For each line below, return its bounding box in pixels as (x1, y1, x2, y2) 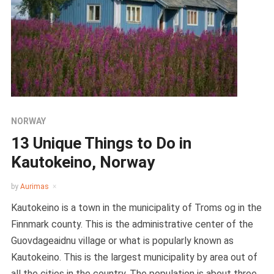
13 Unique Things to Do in (10, 134, 191, 152)
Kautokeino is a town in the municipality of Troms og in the (10, 202, 262, 213)
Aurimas (20, 182, 49, 191)
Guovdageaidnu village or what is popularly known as (10, 235, 234, 246)
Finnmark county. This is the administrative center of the (10, 218, 253, 230)
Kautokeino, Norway (10, 153, 155, 171)
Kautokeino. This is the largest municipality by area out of (10, 251, 257, 263)
